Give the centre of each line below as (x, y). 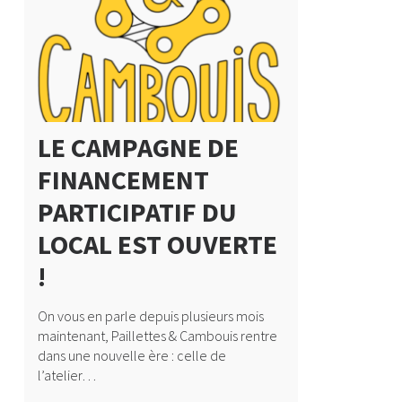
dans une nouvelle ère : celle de (131, 356)
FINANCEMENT (123, 180)
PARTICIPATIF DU (137, 212)
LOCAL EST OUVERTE (157, 245)
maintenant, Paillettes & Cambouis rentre (157, 336)
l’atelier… (66, 376)
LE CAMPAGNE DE (138, 148)
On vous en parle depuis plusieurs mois (150, 316)
